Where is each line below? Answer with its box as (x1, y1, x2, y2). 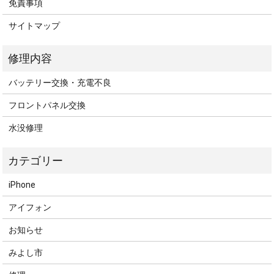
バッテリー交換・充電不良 (9, 77, 112, 87)
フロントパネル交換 (9, 100, 86, 110)
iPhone (9, 179, 36, 190)
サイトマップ (9, 20, 61, 31)
